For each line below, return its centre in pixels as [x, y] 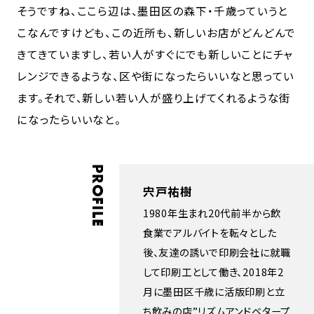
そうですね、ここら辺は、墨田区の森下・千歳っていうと [153, 10]
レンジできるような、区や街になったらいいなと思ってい [156, 75]
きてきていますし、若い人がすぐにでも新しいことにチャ [155, 54]
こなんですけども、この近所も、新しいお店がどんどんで [157, 32]
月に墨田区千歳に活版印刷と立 [214, 292]
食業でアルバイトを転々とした [210, 233]
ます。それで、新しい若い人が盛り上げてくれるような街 [154, 97]
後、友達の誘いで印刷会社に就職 [217, 252]
